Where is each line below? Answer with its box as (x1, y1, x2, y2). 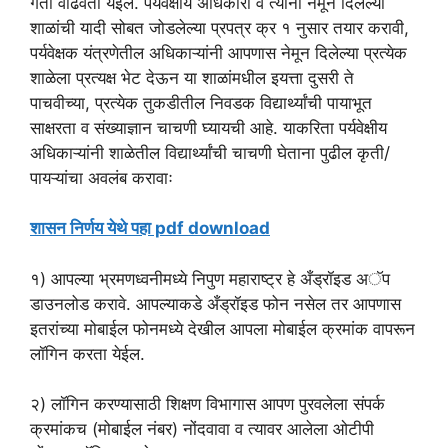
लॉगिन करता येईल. (30, 343, 145, 364)
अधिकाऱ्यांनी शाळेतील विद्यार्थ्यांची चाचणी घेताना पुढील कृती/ (30, 142, 390, 163)
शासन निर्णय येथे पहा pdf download (30, 218, 270, 239)
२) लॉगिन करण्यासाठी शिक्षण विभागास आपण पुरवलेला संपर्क (30, 394, 385, 415)
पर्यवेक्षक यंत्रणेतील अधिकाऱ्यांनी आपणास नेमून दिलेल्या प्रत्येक (30, 42, 407, 63)
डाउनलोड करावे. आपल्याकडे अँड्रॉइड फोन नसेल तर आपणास (30, 293, 401, 314)
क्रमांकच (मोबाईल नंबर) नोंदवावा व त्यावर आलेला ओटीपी (30, 419, 374, 440)
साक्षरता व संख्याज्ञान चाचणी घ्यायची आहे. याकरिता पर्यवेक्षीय (30, 117, 387, 138)
